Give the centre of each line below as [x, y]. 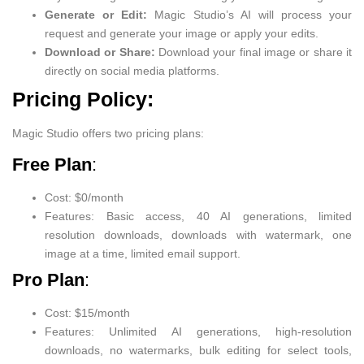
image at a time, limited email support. [143, 253]
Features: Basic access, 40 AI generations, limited [198, 216]
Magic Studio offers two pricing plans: [108, 133]
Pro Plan [48, 279]
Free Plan [52, 164]
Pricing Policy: [83, 99]
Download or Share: [100, 52]
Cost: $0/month [84, 197]
